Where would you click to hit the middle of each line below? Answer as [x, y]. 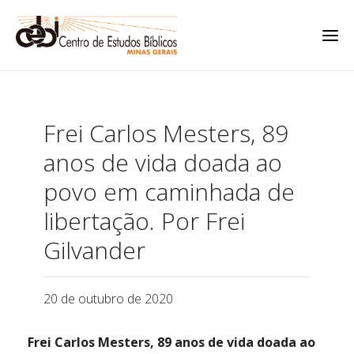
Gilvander [94, 250]
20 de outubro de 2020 [108, 299]
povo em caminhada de [169, 192]
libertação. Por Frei [144, 221]
